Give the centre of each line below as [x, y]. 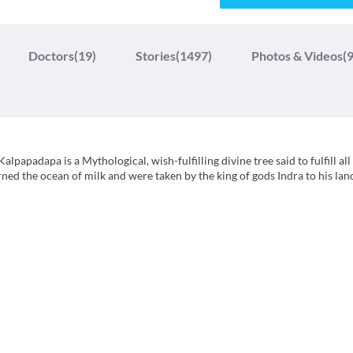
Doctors [51, 56]
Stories [156, 56]
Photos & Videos [297, 56]
